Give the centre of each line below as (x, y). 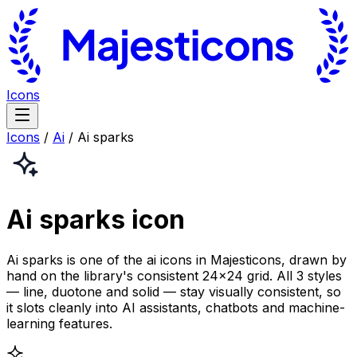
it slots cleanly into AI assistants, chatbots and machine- (176, 307)
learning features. (59, 323)
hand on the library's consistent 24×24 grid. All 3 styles (174, 275)
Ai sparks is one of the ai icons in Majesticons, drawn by (177, 259)
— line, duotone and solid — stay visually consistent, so (174, 291)
